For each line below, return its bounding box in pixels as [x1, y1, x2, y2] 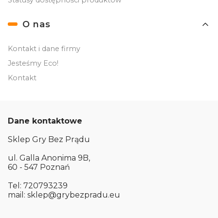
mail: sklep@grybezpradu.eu [8, 190, 120, 200]
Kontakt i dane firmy [8, 44, 80, 53]
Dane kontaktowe [8, 116, 82, 126]
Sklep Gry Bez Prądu [8, 134, 90, 144]
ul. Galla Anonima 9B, [8, 153, 92, 163]
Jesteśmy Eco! [8, 58, 58, 68]
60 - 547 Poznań [8, 162, 70, 172]
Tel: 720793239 [8, 181, 68, 190]
